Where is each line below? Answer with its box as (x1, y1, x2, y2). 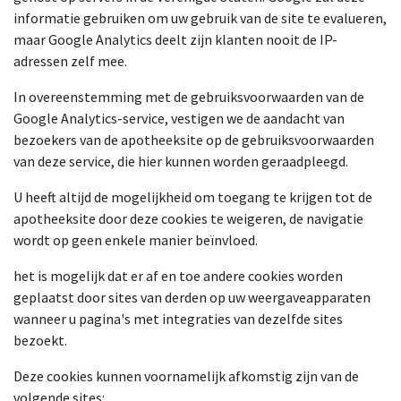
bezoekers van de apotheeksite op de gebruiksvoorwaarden (13, 131, 374, 149)
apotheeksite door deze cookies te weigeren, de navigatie (13, 209, 363, 227)
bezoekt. (13, 331, 67, 349)
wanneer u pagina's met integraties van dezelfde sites (13, 310, 343, 328)
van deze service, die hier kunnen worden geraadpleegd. (13, 152, 348, 170)
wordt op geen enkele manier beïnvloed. (13, 231, 258, 249)
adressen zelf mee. (13, 52, 127, 70)
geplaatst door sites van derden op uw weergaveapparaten (13, 288, 371, 306)
